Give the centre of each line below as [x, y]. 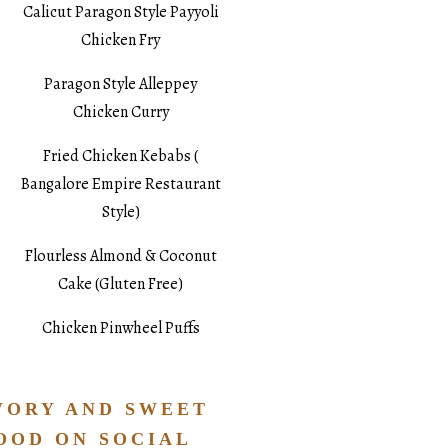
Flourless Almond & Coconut [120, 256]
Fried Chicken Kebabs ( [121, 156]
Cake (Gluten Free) [121, 284]
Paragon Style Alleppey [121, 84]
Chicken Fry [121, 40]
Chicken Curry [120, 112]
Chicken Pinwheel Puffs [120, 328]
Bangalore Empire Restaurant [120, 184]
